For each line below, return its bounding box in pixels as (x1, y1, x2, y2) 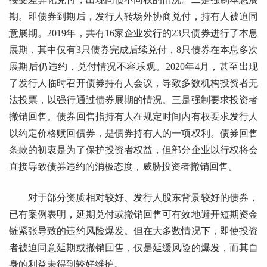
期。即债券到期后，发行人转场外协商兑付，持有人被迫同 (9, 11, 258, 22)
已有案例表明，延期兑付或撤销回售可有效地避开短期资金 (9, 209, 258, 220)
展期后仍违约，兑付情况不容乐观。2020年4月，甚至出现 (9, 61, 258, 72)
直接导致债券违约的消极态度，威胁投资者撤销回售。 (9, 162, 238, 172)
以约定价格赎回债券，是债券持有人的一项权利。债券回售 (9, 128, 258, 139)
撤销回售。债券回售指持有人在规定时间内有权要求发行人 (9, 111, 258, 122)
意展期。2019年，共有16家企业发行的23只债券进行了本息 (9, 28, 258, 39)
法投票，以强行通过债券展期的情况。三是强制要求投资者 (9, 95, 258, 105)
